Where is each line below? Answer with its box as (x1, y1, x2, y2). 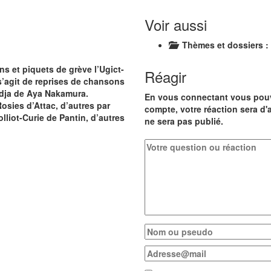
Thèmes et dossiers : (177, 39, 269, 51)
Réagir (145, 66, 186, 87)
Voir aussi (145, 14, 207, 35)
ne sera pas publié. (145, 115, 223, 127)
